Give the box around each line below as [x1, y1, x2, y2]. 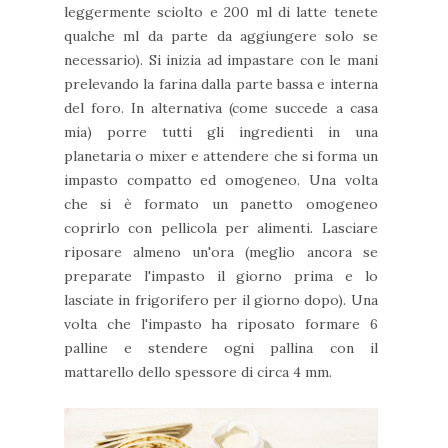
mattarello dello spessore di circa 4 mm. [64, 362, 332, 381]
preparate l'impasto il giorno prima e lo [64, 266, 378, 285]
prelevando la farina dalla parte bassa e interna [64, 74, 378, 93]
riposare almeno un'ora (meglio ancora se [64, 242, 378, 261]
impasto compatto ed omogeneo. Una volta [64, 170, 378, 189]
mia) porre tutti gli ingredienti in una [64, 122, 378, 141]
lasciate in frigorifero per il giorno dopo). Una [64, 290, 378, 309]
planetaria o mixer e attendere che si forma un [64, 146, 378, 165]
